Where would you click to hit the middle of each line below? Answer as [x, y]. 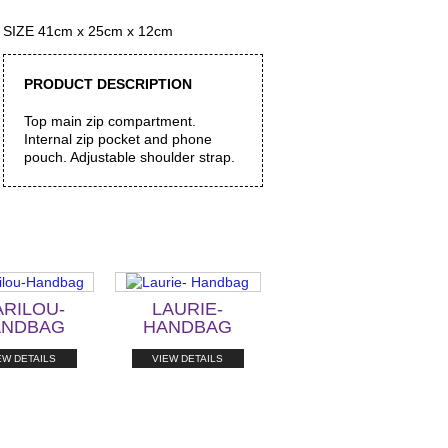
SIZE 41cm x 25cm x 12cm [87, 31]
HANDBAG [187, 326]
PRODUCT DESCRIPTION [107, 84]
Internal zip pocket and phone [117, 138]
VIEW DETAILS [187, 358]
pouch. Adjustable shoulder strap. [129, 156]
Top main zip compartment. [109, 120]
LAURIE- [187, 308]
